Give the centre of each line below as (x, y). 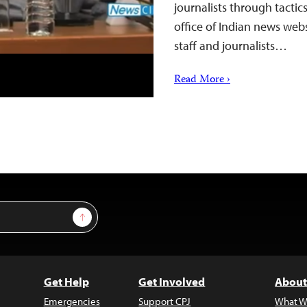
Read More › (202, 80)
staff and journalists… (231, 46)
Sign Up (98, 214)
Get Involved (172, 281)
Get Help (66, 281)
